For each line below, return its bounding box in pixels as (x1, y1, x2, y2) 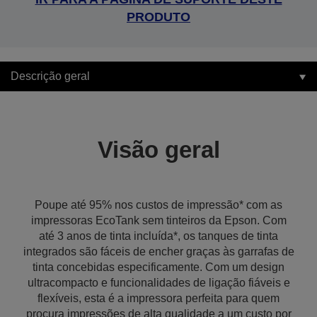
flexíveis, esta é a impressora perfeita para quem (38, 292, 279, 304)
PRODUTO (127, 10, 190, 24)
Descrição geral (11, 70, 90, 82)
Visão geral (97, 137, 220, 163)
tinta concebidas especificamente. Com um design (33, 261, 284, 273)
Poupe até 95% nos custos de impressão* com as (35, 199, 282, 211)
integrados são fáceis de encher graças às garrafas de (23, 246, 294, 258)
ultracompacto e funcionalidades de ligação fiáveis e (27, 277, 290, 289)
